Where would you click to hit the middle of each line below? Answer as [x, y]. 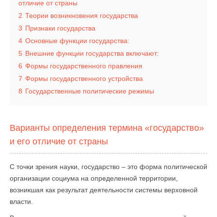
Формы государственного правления [84, 66]
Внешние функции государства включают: [92, 53]
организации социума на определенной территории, [94, 178]
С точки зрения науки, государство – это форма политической [108, 167]
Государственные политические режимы [90, 91]
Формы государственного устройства [84, 78]
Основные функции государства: [77, 41]
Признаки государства [60, 28]
